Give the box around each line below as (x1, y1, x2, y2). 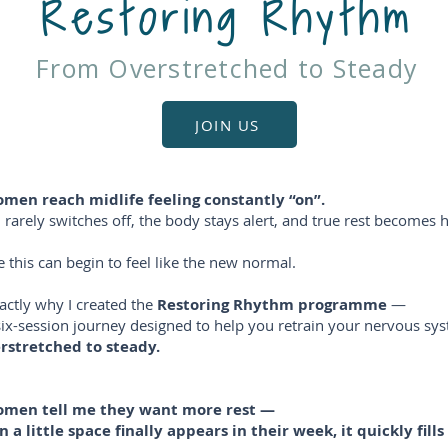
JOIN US (195, 114, 260, 135)
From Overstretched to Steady (36, 51, 418, 86)
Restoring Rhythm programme (153, 294, 387, 316)
